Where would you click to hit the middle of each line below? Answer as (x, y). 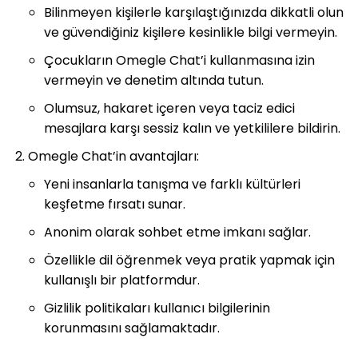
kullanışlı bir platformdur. (122, 280)
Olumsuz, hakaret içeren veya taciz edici (169, 108)
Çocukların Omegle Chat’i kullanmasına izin (179, 60)
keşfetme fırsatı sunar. (115, 204)
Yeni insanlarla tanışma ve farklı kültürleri (172, 184)
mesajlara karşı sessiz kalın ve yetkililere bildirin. (192, 128)
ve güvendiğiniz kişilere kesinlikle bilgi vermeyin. (191, 32)
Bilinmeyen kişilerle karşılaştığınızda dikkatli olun (194, 12)
